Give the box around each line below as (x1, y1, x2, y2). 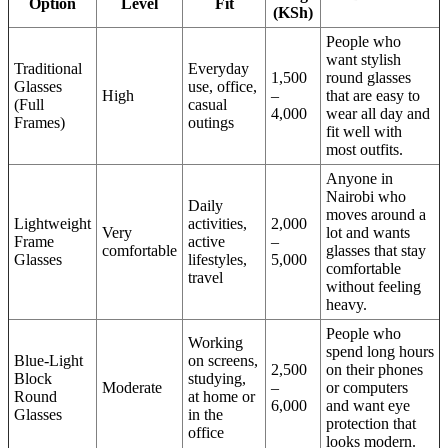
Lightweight (14, 215, 91, 233)
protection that (326, 415, 416, 433)
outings (188, 114, 234, 132)
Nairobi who (326, 188, 406, 206)
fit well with (326, 123, 402, 141)
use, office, (188, 78, 257, 96)
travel (188, 269, 223, 287)
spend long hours (326, 343, 434, 361)
